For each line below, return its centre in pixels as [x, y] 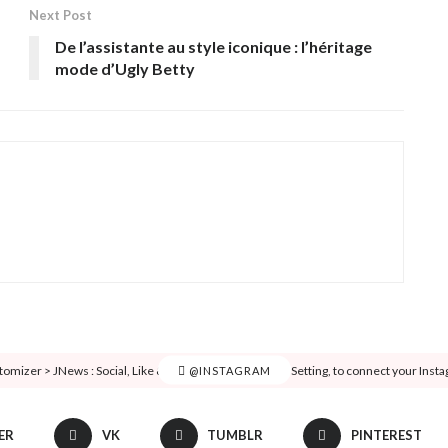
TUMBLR [235, 434]
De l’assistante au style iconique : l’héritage [213, 46]
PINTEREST [386, 434]
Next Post [60, 14]
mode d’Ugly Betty [125, 68]
